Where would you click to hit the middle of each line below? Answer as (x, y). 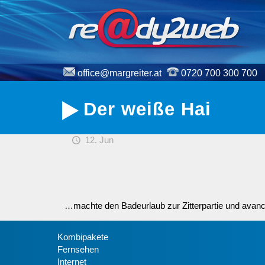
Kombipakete (83, 237)
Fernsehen (78, 249)
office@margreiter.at (119, 73)
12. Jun (99, 140)
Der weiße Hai (147, 109)
